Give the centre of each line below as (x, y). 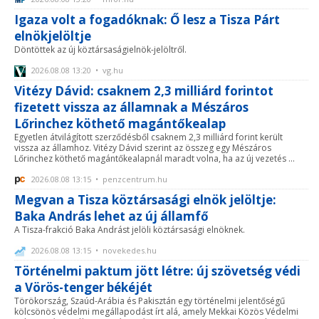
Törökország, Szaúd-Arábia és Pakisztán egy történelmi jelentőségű (150, 301)
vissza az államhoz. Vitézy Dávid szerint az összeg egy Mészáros (143, 148)
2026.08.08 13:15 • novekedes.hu (93, 251)
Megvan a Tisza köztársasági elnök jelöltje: (145, 200)
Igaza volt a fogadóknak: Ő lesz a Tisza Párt (147, 20)
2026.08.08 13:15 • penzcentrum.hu (98, 179)
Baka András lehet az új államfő (111, 216)
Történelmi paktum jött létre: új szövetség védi (157, 271)
